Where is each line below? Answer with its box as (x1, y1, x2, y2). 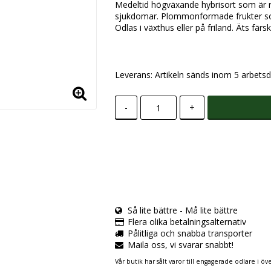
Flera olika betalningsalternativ (127, 216, 246, 228)
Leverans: (114, 69, 155, 81)
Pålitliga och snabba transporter (127, 227, 252, 240)
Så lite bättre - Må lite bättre (127, 204, 238, 217)
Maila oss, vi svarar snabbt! (127, 239, 233, 251)
